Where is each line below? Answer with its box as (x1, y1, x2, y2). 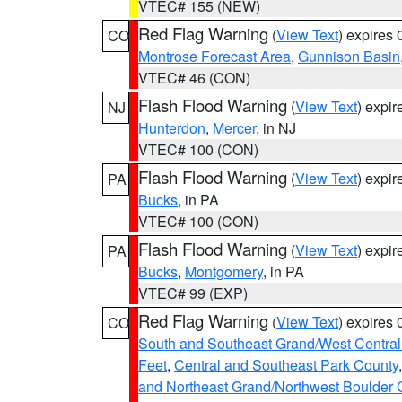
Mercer (213, 118, 256, 138)
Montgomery (185, 261, 263, 282)
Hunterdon (138, 118, 205, 138)
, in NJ (256, 118, 296, 138)
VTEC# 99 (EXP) (138, 283, 248, 303)
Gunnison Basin (298, 46, 400, 66)
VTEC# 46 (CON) (138, 67, 250, 88)
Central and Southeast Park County (174, 354, 398, 375)
